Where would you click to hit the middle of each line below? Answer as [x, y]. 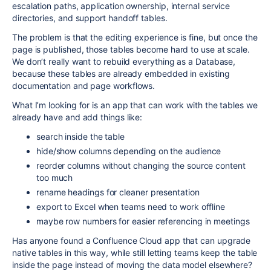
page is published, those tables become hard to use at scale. [131, 49]
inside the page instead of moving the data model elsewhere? [132, 265]
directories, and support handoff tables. [90, 18]
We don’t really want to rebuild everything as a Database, [124, 61]
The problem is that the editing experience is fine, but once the [135, 37]
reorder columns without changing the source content [141, 165]
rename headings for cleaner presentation [118, 192]
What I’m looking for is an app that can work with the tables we [135, 105]
